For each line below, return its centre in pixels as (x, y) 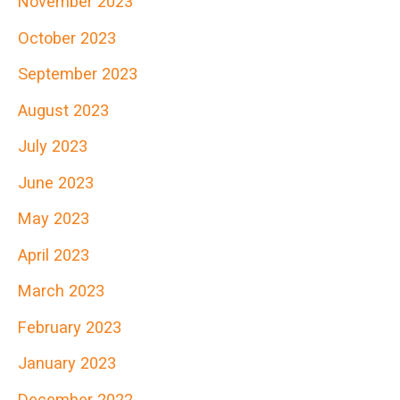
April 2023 (54, 254)
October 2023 (67, 37)
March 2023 (61, 291)
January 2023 (67, 363)
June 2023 (56, 182)
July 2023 (53, 146)
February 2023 (70, 327)
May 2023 (54, 219)
